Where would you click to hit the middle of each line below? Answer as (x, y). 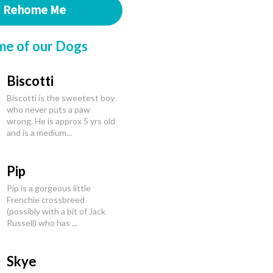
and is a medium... (39, 133)
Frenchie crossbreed (46, 200)
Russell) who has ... (42, 223)
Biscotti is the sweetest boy (61, 98)
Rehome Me (34, 10)
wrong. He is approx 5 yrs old (61, 121)
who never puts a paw (48, 109)
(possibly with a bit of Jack (56, 211)
